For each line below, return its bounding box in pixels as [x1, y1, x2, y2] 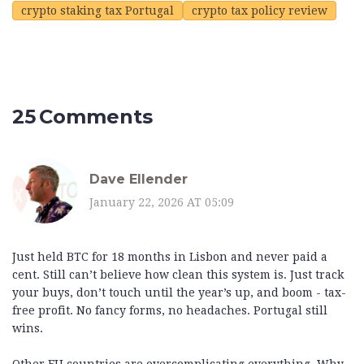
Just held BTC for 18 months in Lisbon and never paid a [12, 250, 327, 264]
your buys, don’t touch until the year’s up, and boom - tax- [12, 286, 346, 300]
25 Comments [12, 105, 153, 129]
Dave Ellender [89, 171, 188, 187]
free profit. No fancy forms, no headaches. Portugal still [12, 304, 327, 318]
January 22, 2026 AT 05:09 [89, 195, 234, 209]
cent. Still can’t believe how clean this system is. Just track [12, 268, 344, 282]
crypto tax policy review [192, 4, 327, 18]
